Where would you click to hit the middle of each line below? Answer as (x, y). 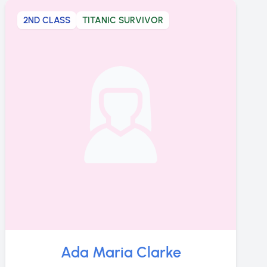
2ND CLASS (47, 20)
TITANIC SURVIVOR (123, 20)
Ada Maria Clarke (121, 252)
